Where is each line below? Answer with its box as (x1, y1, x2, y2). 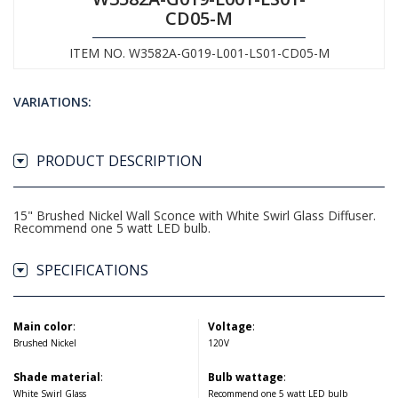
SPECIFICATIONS (36, 260, 148, 280)
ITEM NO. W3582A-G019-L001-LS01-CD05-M (68, 44, 330, 61)
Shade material (13, 370, 100, 385)
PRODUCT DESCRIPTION (36, 151, 203, 171)
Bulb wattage (208, 370, 283, 385)
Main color (13, 319, 73, 334)
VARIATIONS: (13, 93, 92, 110)
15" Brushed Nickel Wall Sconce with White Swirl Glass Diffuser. (13, 207, 376, 224)
